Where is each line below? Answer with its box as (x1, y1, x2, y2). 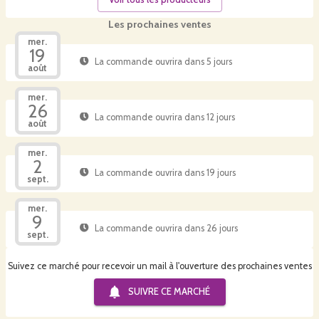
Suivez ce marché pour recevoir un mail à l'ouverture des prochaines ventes (7, 261, 312, 272)
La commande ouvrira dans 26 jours (94, 222, 238, 234)
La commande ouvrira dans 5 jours (94, 56, 232, 67)
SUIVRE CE (127, 286, 174, 298)
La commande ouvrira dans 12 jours (94, 111, 235, 122)
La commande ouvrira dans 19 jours (94, 167, 236, 178)
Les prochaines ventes (108, 18, 211, 31)
